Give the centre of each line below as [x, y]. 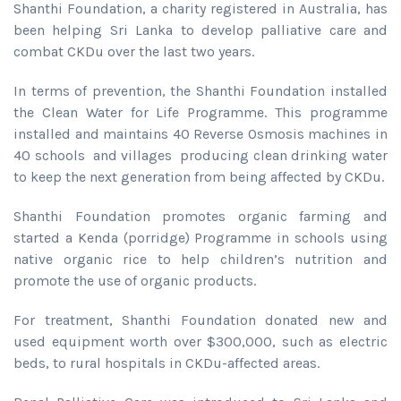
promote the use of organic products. [135, 280]
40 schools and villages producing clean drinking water [200, 155]
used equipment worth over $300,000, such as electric [200, 341]
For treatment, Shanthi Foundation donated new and [200, 320]
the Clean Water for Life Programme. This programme [200, 112]
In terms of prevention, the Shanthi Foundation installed [200, 90]
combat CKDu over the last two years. [134, 51]
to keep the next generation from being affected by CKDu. [199, 176]
